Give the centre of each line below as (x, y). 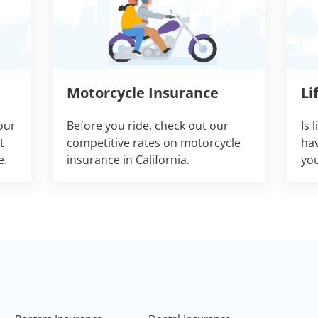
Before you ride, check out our (148, 126)
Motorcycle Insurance (143, 93)
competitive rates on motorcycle (154, 143)
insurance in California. (128, 160)
